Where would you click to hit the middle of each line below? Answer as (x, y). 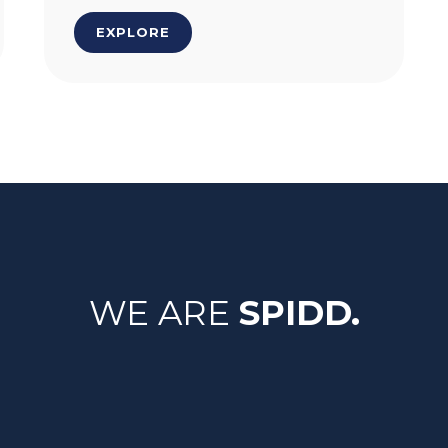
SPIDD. (299, 313)
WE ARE (163, 313)
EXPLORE (133, 32)
